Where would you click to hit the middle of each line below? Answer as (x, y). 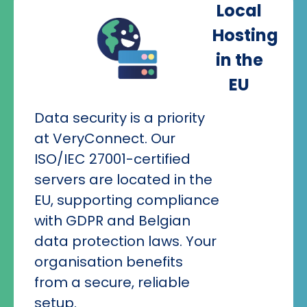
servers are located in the (123, 180)
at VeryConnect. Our (105, 139)
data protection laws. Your (125, 242)
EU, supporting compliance (127, 200)
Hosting (245, 36)
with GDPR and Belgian (112, 221)
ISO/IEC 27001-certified (112, 159)
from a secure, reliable (112, 283)
